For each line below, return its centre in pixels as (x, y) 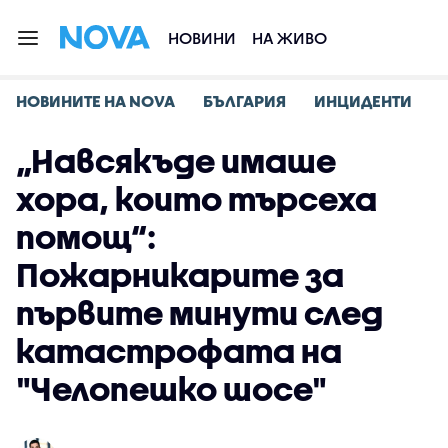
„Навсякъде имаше (176, 160)
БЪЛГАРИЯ (244, 100)
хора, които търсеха (196, 198)
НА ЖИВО (289, 37)
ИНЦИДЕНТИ (363, 100)
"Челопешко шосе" (171, 388)
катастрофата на (179, 350)
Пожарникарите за (180, 274)
